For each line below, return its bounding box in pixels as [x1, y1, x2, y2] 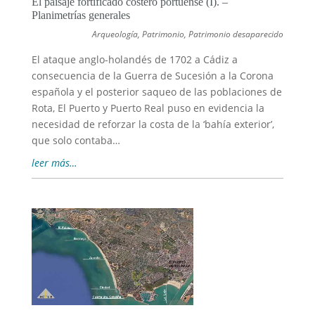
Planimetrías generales [31, 9, 130, 22]
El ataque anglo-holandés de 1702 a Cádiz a [31, 53, 238, 67]
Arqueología [92, 28, 139, 41]
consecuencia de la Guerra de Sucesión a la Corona [31, 69, 274, 83]
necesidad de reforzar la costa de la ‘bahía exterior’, [31, 117, 274, 131]
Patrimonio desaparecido [188, 28, 284, 41]
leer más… [31, 156, 77, 170]
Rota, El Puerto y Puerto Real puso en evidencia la [31, 101, 264, 115]
